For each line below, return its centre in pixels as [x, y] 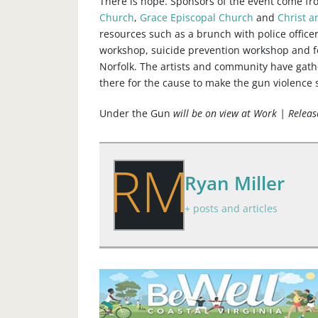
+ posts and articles [231, 209]
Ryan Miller [234, 183]
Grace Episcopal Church [196, 18]
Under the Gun [135, 114]
